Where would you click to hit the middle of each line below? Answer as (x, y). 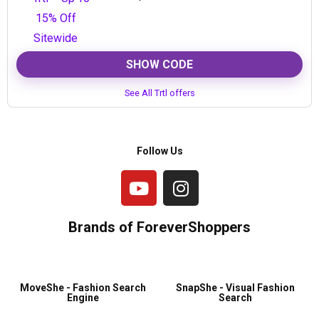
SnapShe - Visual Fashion (236, 288)
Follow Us (159, 151)
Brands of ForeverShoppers (159, 227)
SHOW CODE (159, 64)
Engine (83, 298)
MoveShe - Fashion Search (83, 288)
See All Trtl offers (159, 93)
